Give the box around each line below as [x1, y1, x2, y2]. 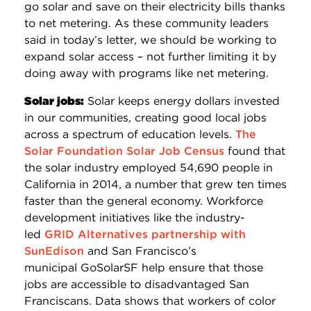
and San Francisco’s [84, 244, 196, 258]
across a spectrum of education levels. [24, 127, 235, 141]
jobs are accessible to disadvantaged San [24, 277, 249, 291]
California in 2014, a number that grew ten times [24, 177, 287, 191]
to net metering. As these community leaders [24, 16, 269, 30]
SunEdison [24, 244, 84, 258]
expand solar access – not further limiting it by [24, 49, 276, 63]
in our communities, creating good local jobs [24, 110, 267, 124]
